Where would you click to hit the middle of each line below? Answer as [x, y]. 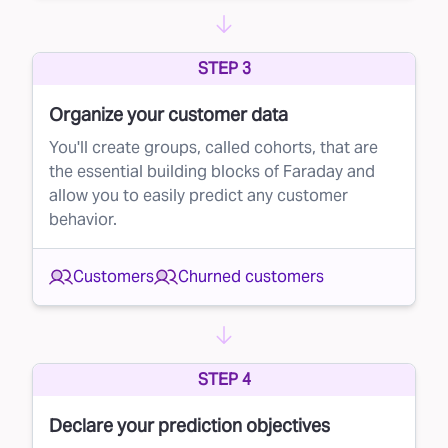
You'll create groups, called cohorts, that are [213, 148]
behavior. [83, 220]
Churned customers [251, 277]
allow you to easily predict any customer [198, 196]
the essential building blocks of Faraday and [212, 172]
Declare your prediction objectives [189, 425]
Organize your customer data [168, 115]
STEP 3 [224, 69]
